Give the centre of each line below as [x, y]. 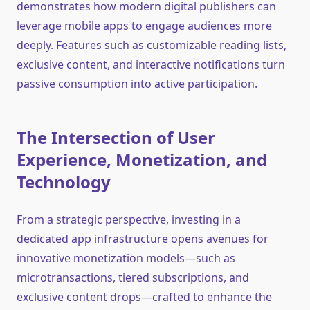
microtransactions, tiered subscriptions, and [133, 278]
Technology [64, 182]
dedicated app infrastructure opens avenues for [143, 239]
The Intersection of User [116, 138]
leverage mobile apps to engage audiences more [144, 26]
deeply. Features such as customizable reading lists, [152, 45]
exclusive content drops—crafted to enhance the [144, 297]
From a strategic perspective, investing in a [129, 220]
